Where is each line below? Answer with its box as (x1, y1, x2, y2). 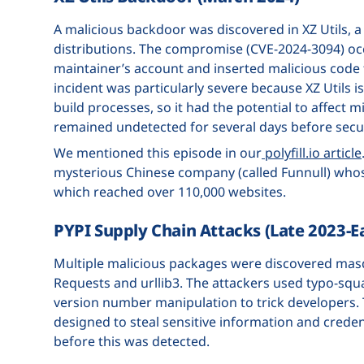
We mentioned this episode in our (54, 143, 262, 162)
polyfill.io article (262, 143, 362, 162)
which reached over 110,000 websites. (54, 182, 289, 201)
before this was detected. (54, 331, 213, 350)
